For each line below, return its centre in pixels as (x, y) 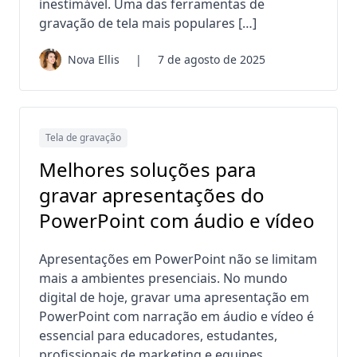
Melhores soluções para (147, 170)
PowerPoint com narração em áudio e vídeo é (177, 317)
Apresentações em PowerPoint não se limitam (178, 259)
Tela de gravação (83, 138)
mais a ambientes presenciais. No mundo (163, 279)
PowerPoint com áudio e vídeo (177, 221)
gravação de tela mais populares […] (148, 23)
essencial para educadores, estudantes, (158, 336)
